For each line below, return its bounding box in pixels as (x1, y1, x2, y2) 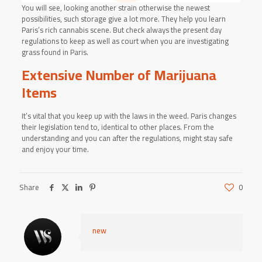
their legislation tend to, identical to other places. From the (21, 119, 214, 134)
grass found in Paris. (21, 44, 88, 59)
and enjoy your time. (21, 142, 89, 156)
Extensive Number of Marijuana (21, 61, 216, 88)
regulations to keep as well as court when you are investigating (21, 33, 229, 48)
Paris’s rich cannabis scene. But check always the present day (21, 22, 222, 37)
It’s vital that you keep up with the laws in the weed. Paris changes (21, 108, 236, 123)
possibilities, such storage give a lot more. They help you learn (21, 11, 226, 26)
